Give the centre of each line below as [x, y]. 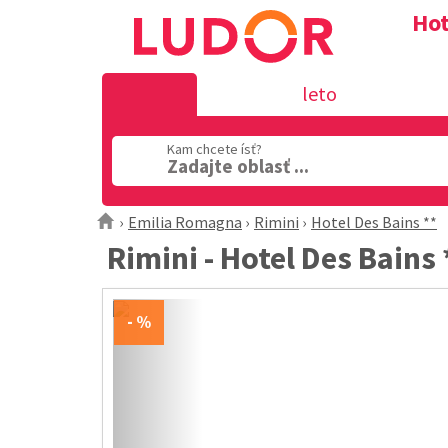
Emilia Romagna [185, 222]
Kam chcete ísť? [214, 149]
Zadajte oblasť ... [238, 166]
